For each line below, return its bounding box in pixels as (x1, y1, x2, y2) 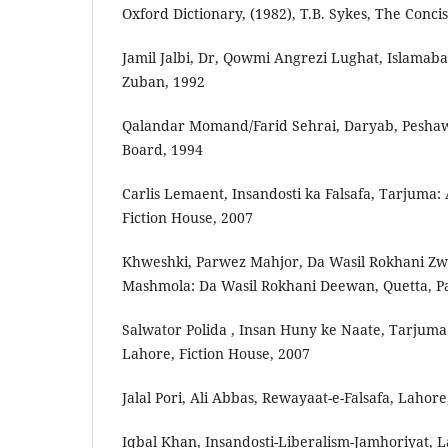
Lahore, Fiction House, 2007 (122, 344, 310, 364)
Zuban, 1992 (122, 71, 205, 91)
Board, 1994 (122, 139, 203, 159)
